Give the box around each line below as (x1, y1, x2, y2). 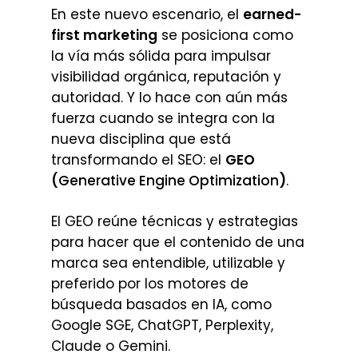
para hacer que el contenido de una (51, 233, 304, 252)
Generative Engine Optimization (58, 170, 279, 190)
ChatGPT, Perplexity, (137, 316, 273, 335)
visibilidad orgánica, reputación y (51, 66, 281, 86)
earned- (243, 4, 301, 24)
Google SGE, (51, 316, 137, 335)
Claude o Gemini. (51, 336, 170, 356)
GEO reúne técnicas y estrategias (65, 212, 298, 231)
